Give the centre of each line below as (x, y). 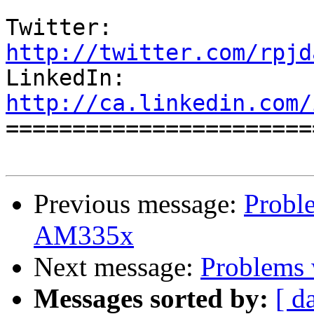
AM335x (84, 235)
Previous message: (139, 204)
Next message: (117, 267)
